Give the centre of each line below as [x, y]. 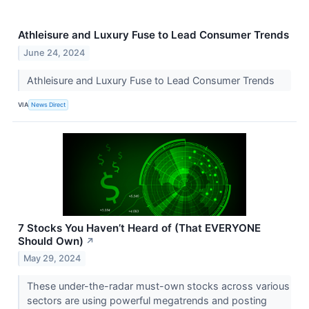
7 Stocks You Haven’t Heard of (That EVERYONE [139, 228]
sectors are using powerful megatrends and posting [147, 301]
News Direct [49, 105]
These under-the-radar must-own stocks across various [158, 286]
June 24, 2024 [54, 52]
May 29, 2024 [52, 259]
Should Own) [51, 241]
